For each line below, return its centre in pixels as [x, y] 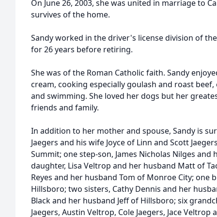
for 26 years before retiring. [82, 49]
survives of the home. [70, 15]
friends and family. [65, 108]
